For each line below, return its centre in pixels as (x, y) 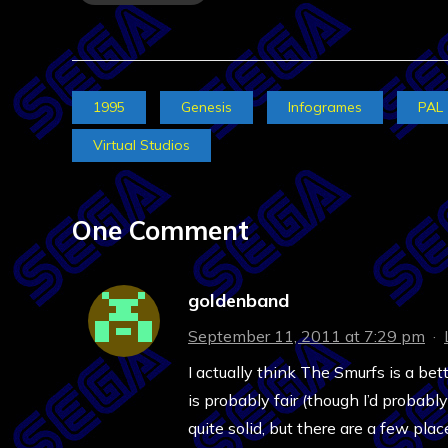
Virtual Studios (141, 144)
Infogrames (325, 106)
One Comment (160, 230)
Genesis (206, 106)
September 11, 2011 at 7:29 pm (306, 335)
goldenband (238, 300)
